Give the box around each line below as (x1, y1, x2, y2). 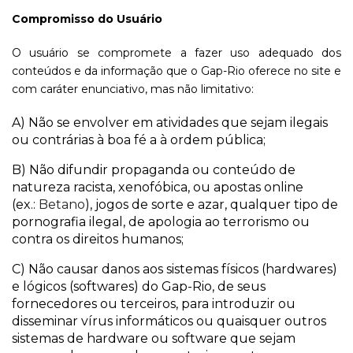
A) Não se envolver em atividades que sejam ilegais (12, 115, 328, 130)
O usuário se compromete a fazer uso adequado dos (12, 46, 341, 60)
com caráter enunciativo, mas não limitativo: (12, 82, 254, 96)
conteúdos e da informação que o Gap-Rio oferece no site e (12, 64, 341, 78)
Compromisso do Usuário (12, 12, 162, 26)
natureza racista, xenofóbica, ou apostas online (12, 180, 303, 195)
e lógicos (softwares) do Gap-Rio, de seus (12, 279, 266, 294)
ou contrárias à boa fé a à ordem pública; (12, 132, 266, 147)
